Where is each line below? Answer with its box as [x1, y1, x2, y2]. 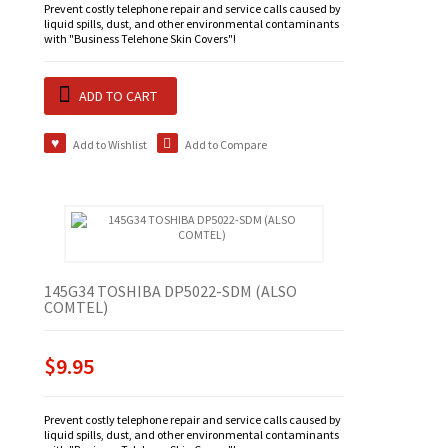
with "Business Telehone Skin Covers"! [44, 31, 236, 47]
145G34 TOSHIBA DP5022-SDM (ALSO [44, 281, 297, 302]
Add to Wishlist [72, 137, 147, 153]
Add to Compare [185, 137, 267, 153]
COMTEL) [44, 297, 108, 318]
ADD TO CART [79, 87, 157, 106]
